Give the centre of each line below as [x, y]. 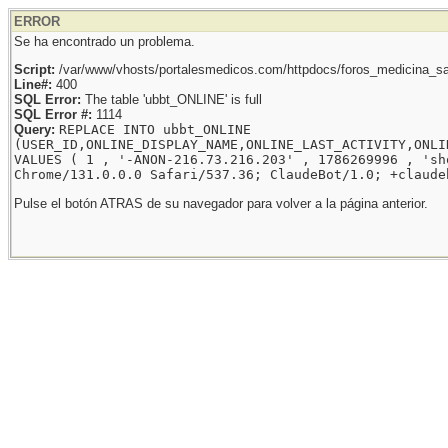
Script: [34, 70]
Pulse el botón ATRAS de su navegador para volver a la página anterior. [221, 203]
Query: [34, 130]
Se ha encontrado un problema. [104, 41]
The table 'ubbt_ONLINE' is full [171, 100]
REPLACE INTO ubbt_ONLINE [155, 130]
